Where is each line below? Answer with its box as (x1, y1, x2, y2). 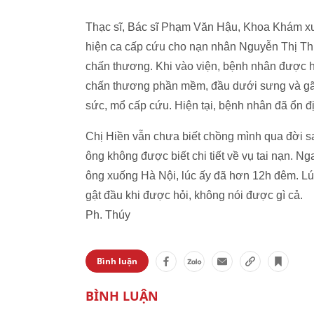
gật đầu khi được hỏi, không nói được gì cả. (86, 189, 306, 201)
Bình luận (97, 255, 137, 267)
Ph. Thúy (86, 209, 130, 221)
